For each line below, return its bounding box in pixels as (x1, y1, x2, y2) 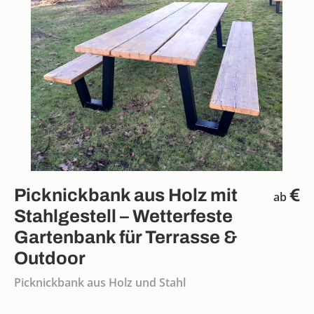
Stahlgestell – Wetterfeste (14, 206, 233, 226)
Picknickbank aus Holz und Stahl (14, 274, 186, 290)
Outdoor (14, 248, 86, 268)
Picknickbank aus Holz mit (14, 185, 238, 205)
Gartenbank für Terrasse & (14, 227, 238, 247)
